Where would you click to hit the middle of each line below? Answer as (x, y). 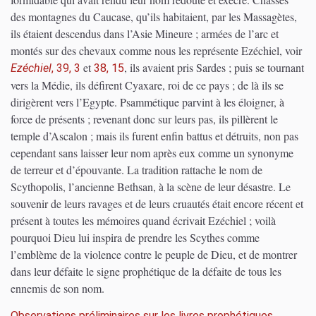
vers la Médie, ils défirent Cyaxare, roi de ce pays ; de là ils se (147, 85)
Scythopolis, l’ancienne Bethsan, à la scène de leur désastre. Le (151, 187)
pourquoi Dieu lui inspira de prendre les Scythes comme (135, 238)
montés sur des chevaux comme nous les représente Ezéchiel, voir (156, 51)
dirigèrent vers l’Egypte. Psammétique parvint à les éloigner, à (147, 102)
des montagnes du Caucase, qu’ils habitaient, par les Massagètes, (154, 17)
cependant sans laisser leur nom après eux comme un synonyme (152, 153)
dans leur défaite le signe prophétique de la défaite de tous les (146, 272)
